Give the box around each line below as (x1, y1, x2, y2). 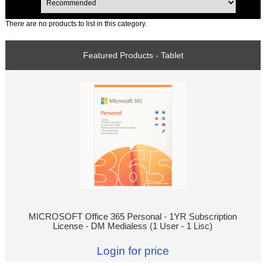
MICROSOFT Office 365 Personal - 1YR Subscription (28, 211, 237, 221)
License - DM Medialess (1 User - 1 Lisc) (53, 221, 213, 231)
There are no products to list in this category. (5, 19, 147, 27)
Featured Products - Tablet (83, 50, 183, 60)
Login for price (97, 244, 169, 257)
